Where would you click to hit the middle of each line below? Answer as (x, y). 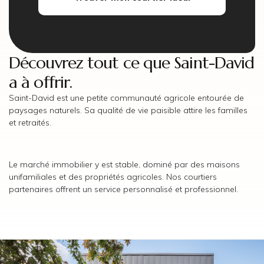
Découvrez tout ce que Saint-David (132, 63)
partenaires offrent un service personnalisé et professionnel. (123, 189)
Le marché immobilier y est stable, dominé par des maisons (124, 165)
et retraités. (30, 123)
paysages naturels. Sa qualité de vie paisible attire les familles (128, 110)
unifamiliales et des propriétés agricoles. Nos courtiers (113, 177)
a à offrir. (41, 82)
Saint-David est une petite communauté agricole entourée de (126, 98)
